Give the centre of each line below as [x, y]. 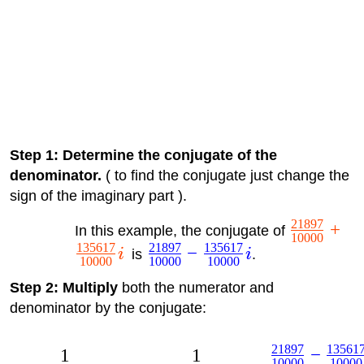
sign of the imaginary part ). [98, 195]
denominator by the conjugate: [108, 308]
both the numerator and [195, 287]
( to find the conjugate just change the [225, 175]
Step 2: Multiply [63, 287]
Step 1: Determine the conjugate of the [143, 155]
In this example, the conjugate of [182, 230]
